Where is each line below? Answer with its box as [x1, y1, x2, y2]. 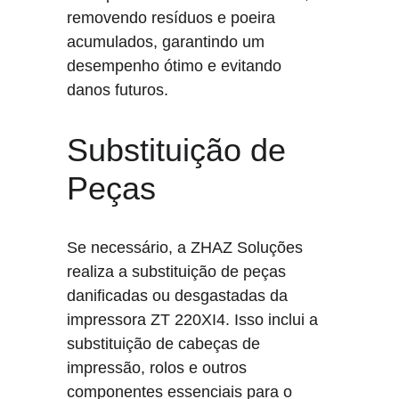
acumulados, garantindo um [67, 33, 270, 51]
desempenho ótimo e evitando [67, 57, 287, 75]
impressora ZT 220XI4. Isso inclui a [67, 311, 323, 329]
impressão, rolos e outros [67, 359, 252, 377]
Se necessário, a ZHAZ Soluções [67, 239, 308, 256]
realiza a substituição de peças [67, 263, 291, 281]
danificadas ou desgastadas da [67, 287, 293, 305]
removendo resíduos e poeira [67, 9, 281, 27]
